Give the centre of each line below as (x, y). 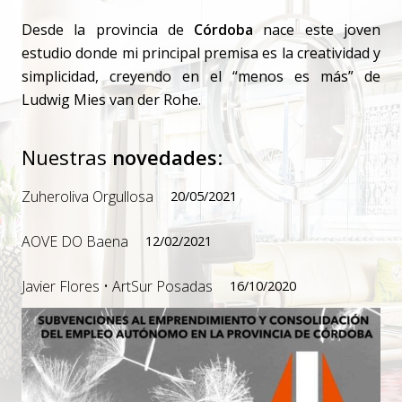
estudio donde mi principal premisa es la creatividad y (201, 53)
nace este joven (317, 30)
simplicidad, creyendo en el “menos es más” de (201, 77)
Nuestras (67, 157)
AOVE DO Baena (75, 242)
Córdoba (224, 30)
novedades (165, 157)
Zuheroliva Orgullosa (87, 197)
